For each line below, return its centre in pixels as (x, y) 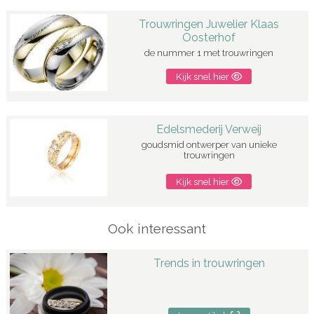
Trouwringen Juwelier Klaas (209, 24)
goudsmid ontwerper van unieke (209, 144)
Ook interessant (157, 228)
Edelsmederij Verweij (209, 129)
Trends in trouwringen (209, 263)
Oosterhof (209, 37)
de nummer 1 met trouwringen (209, 53)
